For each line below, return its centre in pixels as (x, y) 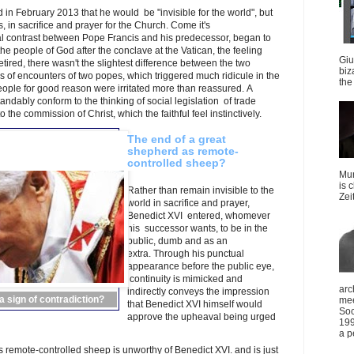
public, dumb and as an (178, 241)
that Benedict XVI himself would (195, 304)
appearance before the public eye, (201, 266)
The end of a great (177, 139)
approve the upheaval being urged (202, 316)
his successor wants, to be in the (198, 228)
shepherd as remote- (183, 151)
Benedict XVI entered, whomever (199, 215)
